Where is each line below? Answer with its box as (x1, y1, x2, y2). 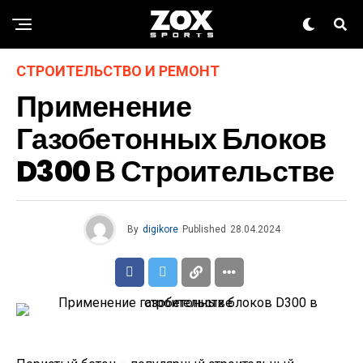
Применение (16, 86, 191, 127)
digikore (142, 224, 178, 235)
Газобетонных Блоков (16, 118, 327, 160)
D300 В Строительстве (16, 151, 335, 192)
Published (181, 224, 226, 235)
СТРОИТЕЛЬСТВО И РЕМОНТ (16, 62, 220, 79)
